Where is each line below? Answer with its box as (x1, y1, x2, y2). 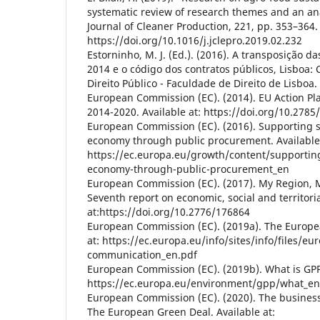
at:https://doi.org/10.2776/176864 (87, 205, 250, 219)
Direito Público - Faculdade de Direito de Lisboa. (87, 76, 317, 91)
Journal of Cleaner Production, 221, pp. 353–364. (87, 19, 318, 34)
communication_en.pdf (87, 248, 197, 262)
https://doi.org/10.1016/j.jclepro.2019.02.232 (87, 34, 302, 48)
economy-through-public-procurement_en (87, 162, 289, 176)
